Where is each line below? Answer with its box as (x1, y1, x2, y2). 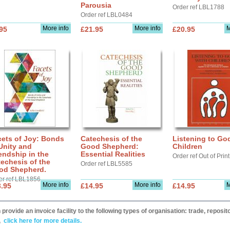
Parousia (81, 1, 111, 9)
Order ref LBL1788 (172, 4, 224, 11)
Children (172, 142, 202, 150)
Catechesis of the (81, 135, 142, 143)
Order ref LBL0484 (81, 11, 132, 18)
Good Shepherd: (81, 142, 139, 150)
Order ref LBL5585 (81, 160, 132, 167)
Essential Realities (81, 150, 145, 158)
